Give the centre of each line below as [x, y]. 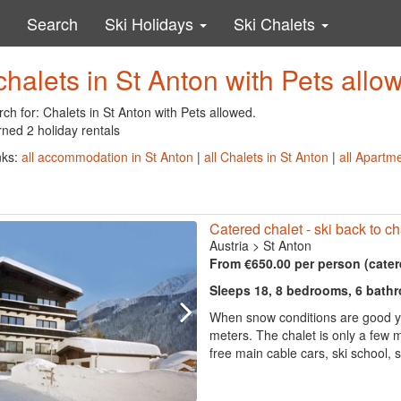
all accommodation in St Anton [107, 157]
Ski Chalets [277, 23]
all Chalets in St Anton [266, 157]
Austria [229, 245]
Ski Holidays [151, 23]
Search [52, 23]
